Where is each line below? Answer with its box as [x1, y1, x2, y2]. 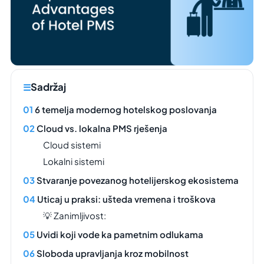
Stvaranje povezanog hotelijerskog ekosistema [37, 174, 239, 186]
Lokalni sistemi [43, 155, 104, 167]
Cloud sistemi [43, 138, 101, 150]
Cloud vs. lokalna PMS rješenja [37, 122, 167, 134]
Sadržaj [31, 80, 66, 93]
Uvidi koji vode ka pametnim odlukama [37, 228, 203, 240]
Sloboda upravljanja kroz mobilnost [37, 247, 189, 259]
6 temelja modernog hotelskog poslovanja [35, 103, 217, 115]
